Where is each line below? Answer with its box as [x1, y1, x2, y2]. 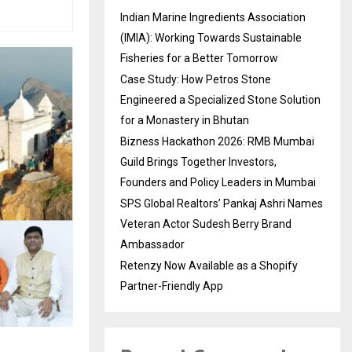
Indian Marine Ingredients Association [120, 11, 306, 24]
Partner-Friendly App [120, 280, 223, 293]
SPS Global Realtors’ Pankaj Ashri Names [120, 197, 323, 211]
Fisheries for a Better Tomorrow [120, 52, 278, 65]
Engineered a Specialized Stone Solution [120, 93, 321, 107]
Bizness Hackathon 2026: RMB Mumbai [120, 135, 314, 148]
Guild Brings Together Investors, [120, 156, 277, 169]
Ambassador [120, 238, 185, 251]
